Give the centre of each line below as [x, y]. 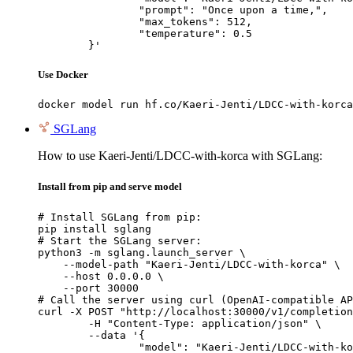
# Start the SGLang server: [120, 240]
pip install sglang [95, 229]
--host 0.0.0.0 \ [101, 276]
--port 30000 [88, 288]
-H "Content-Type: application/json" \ [63, 323]
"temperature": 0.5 [88, 33]
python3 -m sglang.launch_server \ [142, 252]
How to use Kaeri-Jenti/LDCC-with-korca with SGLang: [180, 156]
